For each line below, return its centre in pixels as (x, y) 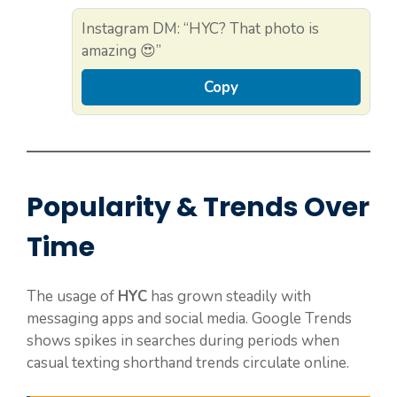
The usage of (72, 296)
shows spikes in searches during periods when (183, 340)
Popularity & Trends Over (198, 207)
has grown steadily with (229, 296)
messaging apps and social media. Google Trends (189, 318)
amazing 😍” (121, 51)
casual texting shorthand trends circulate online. (188, 362)
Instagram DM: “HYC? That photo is (200, 28)
